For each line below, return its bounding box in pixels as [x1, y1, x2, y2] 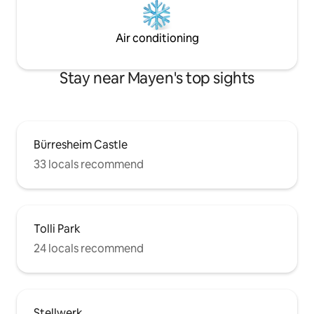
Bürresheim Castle [34, 137, 128, 153]
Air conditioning [115, 31, 199, 46]
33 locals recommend [34, 157, 144, 172]
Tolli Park [34, 221, 81, 237]
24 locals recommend [34, 241, 144, 257]
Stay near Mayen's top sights [60, 68, 254, 89]
